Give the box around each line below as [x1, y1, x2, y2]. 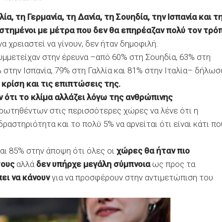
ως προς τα [150, 159, 195, 169]
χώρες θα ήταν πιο [114, 146, 190, 156]
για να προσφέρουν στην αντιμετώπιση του [50, 172, 213, 182]
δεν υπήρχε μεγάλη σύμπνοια [36, 159, 150, 169]
